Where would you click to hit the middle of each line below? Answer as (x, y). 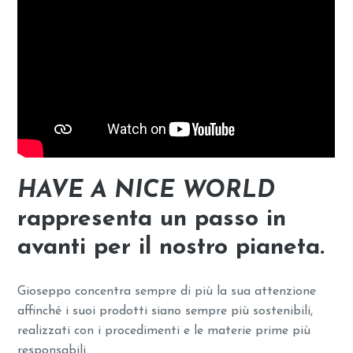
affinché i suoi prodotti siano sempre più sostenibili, (165, 311)
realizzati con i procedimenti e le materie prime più (164, 331)
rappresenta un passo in (152, 219)
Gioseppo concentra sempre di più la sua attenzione (167, 291)
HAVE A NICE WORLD (147, 191)
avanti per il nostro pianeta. (171, 247)
